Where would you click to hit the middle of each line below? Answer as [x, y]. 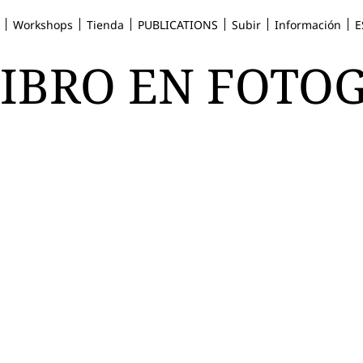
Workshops [43, 24]
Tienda [105, 24]
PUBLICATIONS [177, 24]
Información [307, 24]
